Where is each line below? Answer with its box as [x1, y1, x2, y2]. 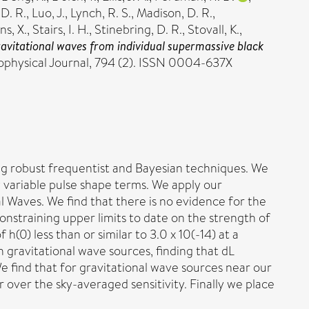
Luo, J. [32, 4, 65, 22]
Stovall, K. [188, 21, 239, 39]
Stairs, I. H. [32, 21, 89, 39]
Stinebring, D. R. [94, 21, 182, 39]
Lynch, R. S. [70, 4, 131, 22]
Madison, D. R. [137, 4, 212, 22]
